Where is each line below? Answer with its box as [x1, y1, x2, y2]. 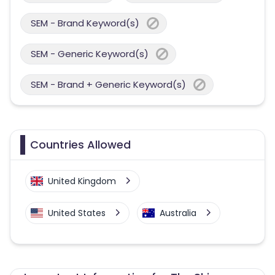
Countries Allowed [30, 137, 131, 152]
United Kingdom [48, 175, 116, 187]
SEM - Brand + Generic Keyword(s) [31, 78, 186, 91]
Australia [160, 207, 196, 219]
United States [48, 207, 106, 219]
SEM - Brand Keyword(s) [31, 17, 139, 29]
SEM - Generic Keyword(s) [31, 47, 149, 60]
